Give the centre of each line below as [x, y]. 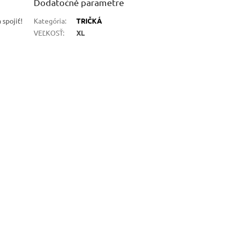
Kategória [49, 20]
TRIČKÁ [89, 20]
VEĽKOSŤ [48, 32]
